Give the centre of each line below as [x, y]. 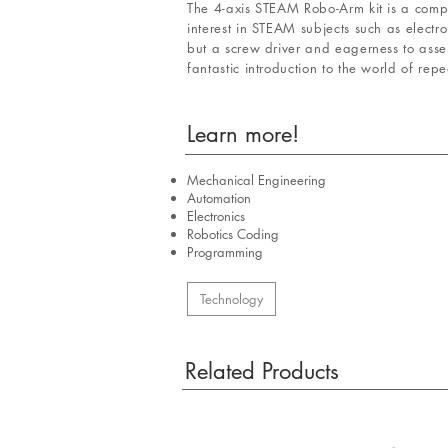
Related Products [262, 371]
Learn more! [243, 134]
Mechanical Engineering [256, 180]
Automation [219, 198]
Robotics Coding [233, 234]
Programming [225, 252]
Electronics [216, 216]
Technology [231, 299]
